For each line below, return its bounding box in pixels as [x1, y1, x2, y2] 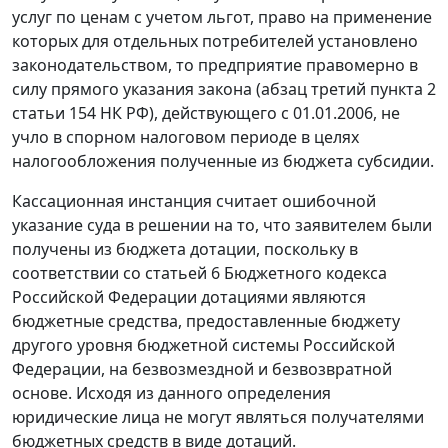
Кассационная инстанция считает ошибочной [12, 190, 376, 213]
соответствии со [12, 262, 145, 285]
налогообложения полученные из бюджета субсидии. [12, 150, 434, 173]
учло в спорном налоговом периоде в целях [12, 126, 359, 149]
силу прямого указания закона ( [12, 78, 261, 101]
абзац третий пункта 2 [261, 78, 436, 101]
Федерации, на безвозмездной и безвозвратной [12, 358, 392, 381]
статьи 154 [12, 102, 96, 125]
